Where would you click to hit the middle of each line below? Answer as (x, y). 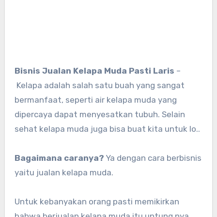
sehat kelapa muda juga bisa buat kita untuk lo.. (107, 129)
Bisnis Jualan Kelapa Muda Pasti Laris (97, 71)
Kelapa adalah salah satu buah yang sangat (99, 85)
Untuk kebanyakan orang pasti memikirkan (97, 202)
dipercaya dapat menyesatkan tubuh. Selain (100, 115)
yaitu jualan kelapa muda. (64, 173)
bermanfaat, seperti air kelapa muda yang (95, 100)
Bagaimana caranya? (59, 158)
